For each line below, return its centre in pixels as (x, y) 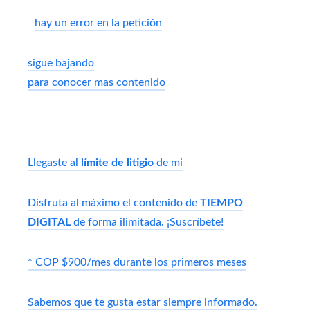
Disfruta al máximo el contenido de (114, 202)
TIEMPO (221, 202)
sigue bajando (61, 63)
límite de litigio (117, 162)
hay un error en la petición (98, 22)
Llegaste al (54, 162)
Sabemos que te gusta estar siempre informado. (143, 302)
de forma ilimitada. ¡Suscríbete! (147, 222)
